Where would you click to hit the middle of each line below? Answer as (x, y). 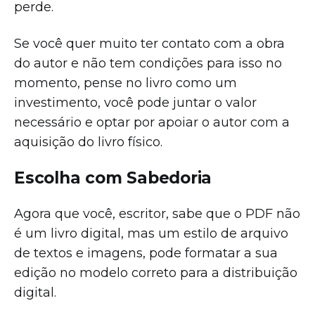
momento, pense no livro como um (126, 83)
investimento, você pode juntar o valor (135, 102)
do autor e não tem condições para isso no (148, 63)
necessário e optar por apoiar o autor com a (152, 122)
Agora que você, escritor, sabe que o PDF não (157, 213)
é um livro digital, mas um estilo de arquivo (151, 233)
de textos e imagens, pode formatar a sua (146, 253)
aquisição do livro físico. (90, 142)
